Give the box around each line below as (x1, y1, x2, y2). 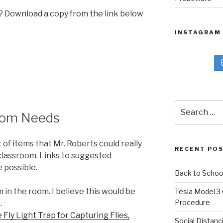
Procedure (174, 198, 210, 207)
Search (174, 101, 200, 110)
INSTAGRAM (174, 28, 221, 36)
